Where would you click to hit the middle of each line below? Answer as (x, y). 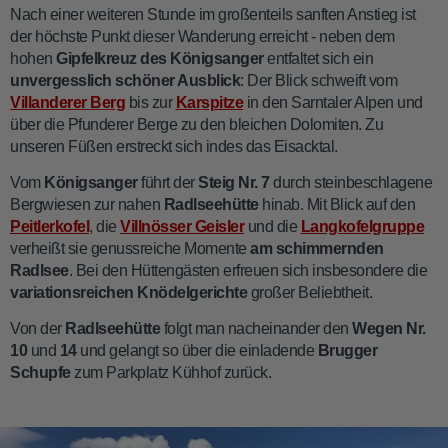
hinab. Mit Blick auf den (336, 204)
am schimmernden (317, 248)
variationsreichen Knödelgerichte (128, 292)
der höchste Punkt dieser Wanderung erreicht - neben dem (202, 36)
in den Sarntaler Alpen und (333, 102)
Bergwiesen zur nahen (87, 204)
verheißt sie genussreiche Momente (130, 248)
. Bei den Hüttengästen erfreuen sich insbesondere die (247, 270)
